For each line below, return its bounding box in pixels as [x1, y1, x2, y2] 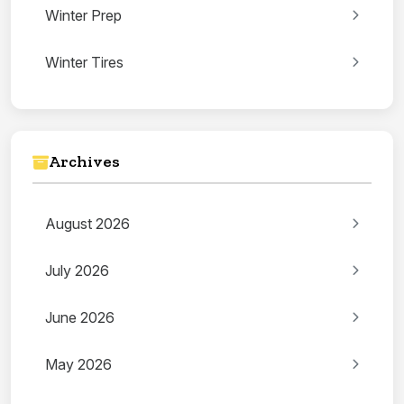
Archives [49, 151, 120, 172]
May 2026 [45, 355, 112, 374]
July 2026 [45, 262, 109, 280]
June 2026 [45, 308, 115, 327]
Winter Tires [45, 53, 124, 72]
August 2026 [45, 215, 130, 234]
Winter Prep [45, 6, 122, 25]
